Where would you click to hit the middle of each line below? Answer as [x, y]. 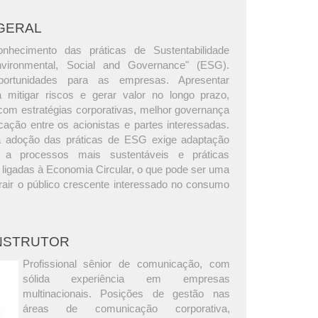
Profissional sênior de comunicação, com [126, 263]
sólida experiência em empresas [126, 278]
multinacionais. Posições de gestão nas [126, 293]
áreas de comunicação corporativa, [126, 308]
